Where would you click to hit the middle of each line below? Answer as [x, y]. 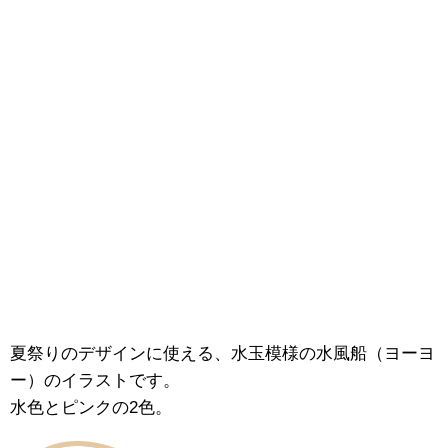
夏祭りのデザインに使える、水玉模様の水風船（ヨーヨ [222, 353]
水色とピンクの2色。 [91, 407]
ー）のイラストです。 [95, 380]
